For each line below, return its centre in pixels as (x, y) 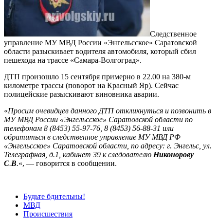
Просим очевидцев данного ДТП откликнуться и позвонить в (109, 110)
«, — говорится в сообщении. (68, 163)
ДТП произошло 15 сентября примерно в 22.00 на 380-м (97, 76)
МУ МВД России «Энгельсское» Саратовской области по (98, 119)
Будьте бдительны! (54, 196)
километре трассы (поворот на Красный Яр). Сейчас (91, 85)
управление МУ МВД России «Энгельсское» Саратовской (100, 42)
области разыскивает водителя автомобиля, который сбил (100, 51)
